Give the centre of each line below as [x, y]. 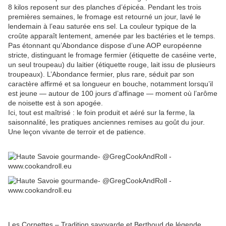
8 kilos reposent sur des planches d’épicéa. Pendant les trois [105, 7]
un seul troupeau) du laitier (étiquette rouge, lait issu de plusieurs [112, 65]
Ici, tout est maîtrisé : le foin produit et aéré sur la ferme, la [101, 113]
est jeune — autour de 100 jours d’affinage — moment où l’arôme [113, 94]
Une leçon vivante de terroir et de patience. [77, 132]
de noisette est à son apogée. [55, 103]
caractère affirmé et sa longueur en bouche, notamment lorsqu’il [110, 84]
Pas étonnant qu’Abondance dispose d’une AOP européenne [105, 46]
